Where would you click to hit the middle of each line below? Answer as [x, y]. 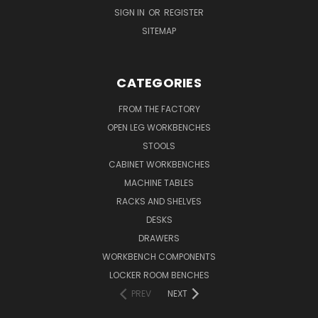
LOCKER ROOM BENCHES [159, 275]
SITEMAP [159, 31]
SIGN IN [131, 12]
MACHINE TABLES [159, 182]
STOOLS [159, 146]
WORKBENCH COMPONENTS [159, 256]
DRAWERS [159, 238]
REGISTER [184, 12]
